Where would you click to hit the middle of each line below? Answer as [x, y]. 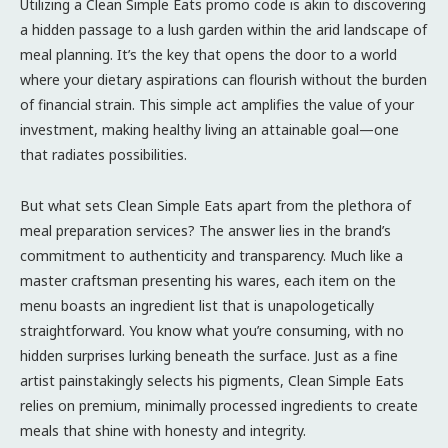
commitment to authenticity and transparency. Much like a [211, 255]
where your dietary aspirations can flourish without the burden [223, 79]
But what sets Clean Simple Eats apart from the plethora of [215, 205]
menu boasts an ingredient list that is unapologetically [197, 305]
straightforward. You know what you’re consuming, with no [212, 330]
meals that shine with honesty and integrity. [163, 430]
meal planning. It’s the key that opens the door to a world [208, 54]
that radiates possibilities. [103, 154]
